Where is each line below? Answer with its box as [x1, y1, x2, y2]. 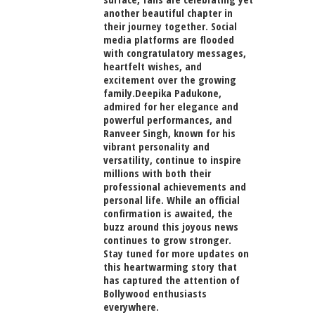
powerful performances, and [103, 112, 232, 127]
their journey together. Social [103, 18, 237, 33]
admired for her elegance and [103, 98, 238, 113]
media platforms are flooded [103, 32, 234, 46]
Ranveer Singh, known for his [103, 125, 236, 140]
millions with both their [103, 165, 211, 180]
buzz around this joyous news [103, 219, 238, 233]
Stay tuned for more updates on [103, 245, 249, 260]
